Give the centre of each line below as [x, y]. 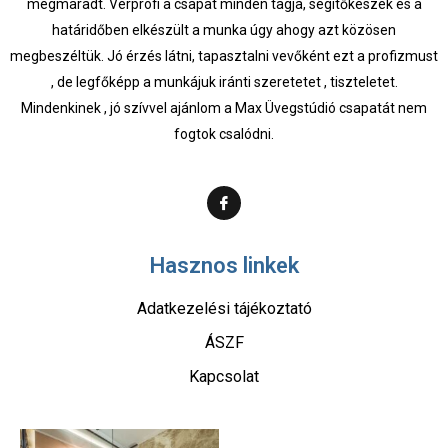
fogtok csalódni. [224, 133]
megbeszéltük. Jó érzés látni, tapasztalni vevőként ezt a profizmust [224, 55]
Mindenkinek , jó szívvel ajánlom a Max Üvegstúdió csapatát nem [224, 107]
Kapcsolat [224, 376]
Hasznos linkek [224, 265]
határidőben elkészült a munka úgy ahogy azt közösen [224, 29]
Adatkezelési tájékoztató [224, 308]
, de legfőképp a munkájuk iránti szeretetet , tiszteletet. [224, 81]
